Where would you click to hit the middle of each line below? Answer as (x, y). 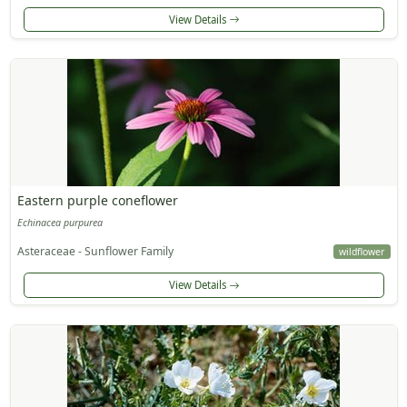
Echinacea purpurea (60, 223)
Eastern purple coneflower (97, 201)
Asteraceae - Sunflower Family (95, 252)
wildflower (362, 252)
